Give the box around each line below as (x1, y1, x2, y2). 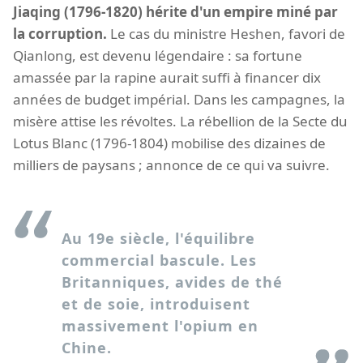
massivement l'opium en (62, 315, 258, 335)
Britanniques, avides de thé (62, 271, 283, 292)
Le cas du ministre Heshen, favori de (107, 23, 345, 43)
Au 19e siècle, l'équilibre (62, 228, 255, 248)
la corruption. (13, 23, 107, 43)
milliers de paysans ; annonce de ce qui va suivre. (13, 155, 330, 174)
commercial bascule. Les (62, 250, 257, 270)
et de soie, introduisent (62, 293, 250, 314)
